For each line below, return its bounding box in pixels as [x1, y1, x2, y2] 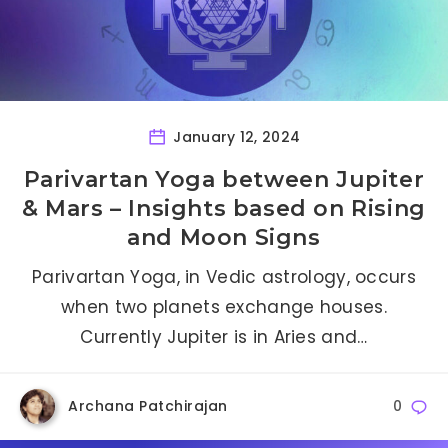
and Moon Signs [127, 223, 321, 251]
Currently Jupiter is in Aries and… [80, 324, 368, 349]
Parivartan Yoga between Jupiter [23, 165, 425, 193]
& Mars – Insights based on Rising [22, 194, 426, 222]
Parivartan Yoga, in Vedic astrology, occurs [32, 264, 416, 289]
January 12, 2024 [169, 126, 301, 147]
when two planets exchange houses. [61, 294, 387, 319]
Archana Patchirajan [68, 395, 228, 416]
